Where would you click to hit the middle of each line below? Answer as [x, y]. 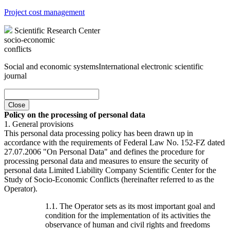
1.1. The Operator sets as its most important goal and [130, 206]
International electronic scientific [151, 66]
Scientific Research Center [57, 30]
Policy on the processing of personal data [75, 114]
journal [15, 75]
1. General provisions [39, 124]
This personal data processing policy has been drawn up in [99, 133]
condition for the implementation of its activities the [128, 215]
